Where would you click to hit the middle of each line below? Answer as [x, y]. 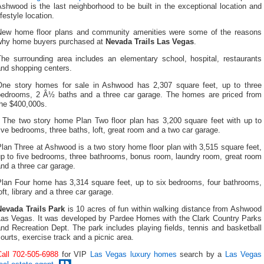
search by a [201, 254]
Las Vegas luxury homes [133, 254]
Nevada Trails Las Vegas [150, 42]
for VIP [74, 254]
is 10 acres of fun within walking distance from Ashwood [164, 209]
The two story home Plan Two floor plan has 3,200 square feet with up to [132, 121]
